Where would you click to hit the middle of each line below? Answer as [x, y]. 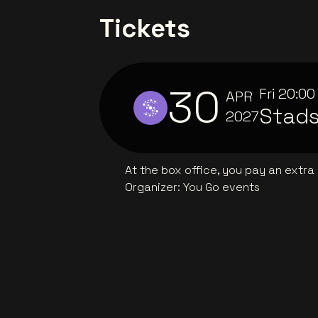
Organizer [151, 187]
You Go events [221, 187]
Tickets [145, 29]
